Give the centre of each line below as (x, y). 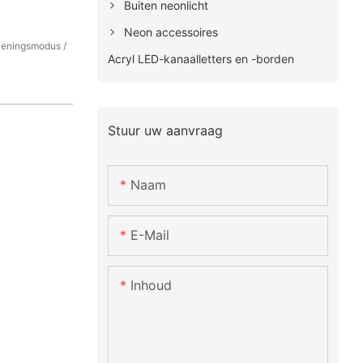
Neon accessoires (171, 32)
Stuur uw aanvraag (165, 130)
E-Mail (149, 235)
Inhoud (151, 286)
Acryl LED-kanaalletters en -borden (201, 58)
